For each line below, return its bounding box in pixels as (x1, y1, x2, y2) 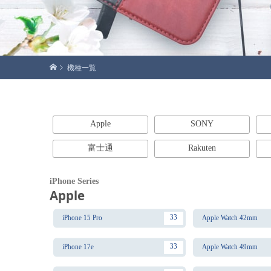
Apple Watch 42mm (202, 214, 258, 222)
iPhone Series (50, 177, 99, 186)
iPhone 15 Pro (62, 214, 102, 222)
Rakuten (188, 143, 216, 152)
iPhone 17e (62, 242, 94, 251)
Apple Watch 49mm (202, 242, 258, 251)
